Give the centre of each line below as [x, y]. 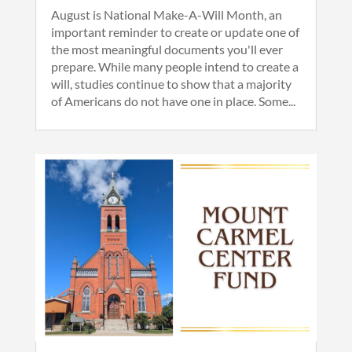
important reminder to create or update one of [175, 31]
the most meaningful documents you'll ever [167, 49]
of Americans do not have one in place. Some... [173, 101]
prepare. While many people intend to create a [174, 66]
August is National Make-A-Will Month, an [166, 14]
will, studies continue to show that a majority [171, 83]
